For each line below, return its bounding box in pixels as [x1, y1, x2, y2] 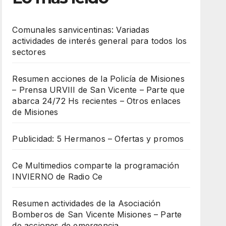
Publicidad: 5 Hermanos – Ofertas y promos [12, 133, 184, 144]
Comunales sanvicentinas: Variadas [12, 24, 149, 35]
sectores [12, 46, 46, 57]
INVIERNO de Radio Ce [12, 171, 103, 182]
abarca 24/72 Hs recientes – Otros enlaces [12, 95, 181, 106]
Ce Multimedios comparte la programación [12, 160, 180, 171]
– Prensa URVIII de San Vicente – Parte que [12, 84, 185, 95]
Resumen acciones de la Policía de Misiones [12, 73, 185, 84]
